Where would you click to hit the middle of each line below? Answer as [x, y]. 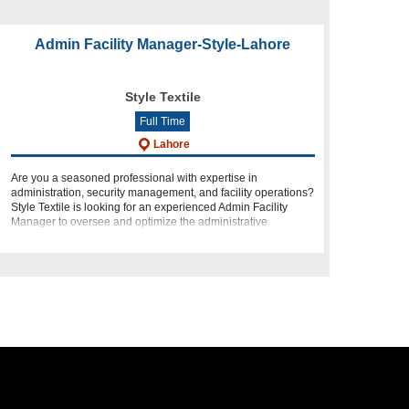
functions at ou [47, 236]
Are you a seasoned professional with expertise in [134, 178]
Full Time [163, 121]
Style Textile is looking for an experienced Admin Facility [149, 207]
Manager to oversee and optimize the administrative [139, 222]
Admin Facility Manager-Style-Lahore [163, 44]
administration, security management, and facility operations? [162, 193]
